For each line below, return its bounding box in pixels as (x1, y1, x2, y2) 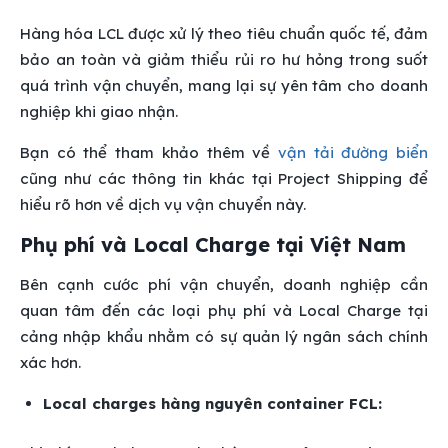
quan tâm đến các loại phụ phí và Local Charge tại (20, 301, 428, 321)
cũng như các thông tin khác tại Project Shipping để (20, 169, 428, 189)
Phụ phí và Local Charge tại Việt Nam (20, 232, 406, 258)
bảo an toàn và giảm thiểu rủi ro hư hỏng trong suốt (20, 50, 428, 70)
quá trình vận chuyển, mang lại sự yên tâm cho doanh (20, 76, 428, 96)
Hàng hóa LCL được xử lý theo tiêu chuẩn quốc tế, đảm (20, 24, 428, 44)
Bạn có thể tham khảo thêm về (20, 143, 271, 163)
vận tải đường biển (277, 143, 429, 163)
